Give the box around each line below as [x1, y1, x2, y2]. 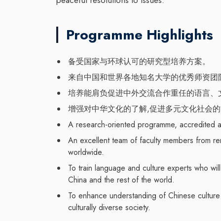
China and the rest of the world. [68, 174, 175, 185]
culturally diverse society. [68, 201, 150, 213]
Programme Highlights [66, 25, 213, 45]
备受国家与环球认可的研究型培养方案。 [68, 55, 210, 67]
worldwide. [68, 146, 104, 158]
